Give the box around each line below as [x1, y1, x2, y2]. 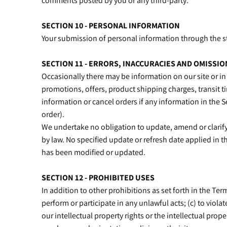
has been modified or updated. [42, 147, 147, 158]
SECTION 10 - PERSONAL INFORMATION [42, 20, 180, 31]
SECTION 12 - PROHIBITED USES [42, 172, 155, 183]
